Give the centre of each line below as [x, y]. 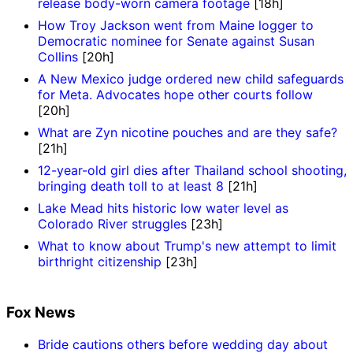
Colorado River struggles [112, 224]
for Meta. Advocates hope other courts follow [175, 95]
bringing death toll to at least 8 [131, 186]
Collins [58, 57]
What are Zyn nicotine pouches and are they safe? [188, 133]
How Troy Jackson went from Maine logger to [176, 26]
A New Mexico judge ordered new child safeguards [191, 79]
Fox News [41, 313]
